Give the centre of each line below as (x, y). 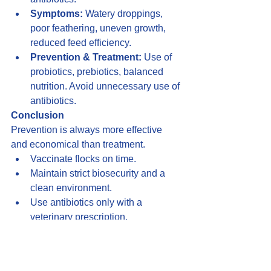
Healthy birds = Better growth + (83, 232)
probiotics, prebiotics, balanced (98, 72)
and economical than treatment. (78, 145)
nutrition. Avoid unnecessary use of (106, 87)
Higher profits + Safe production (84, 246)
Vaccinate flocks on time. (83, 159)
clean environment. (71, 188)
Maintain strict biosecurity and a (99, 174)
